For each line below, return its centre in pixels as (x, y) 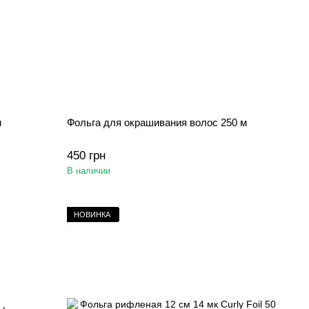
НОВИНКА (92, 214)
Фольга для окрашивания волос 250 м (157, 122)
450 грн (87, 156)
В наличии (89, 171)
